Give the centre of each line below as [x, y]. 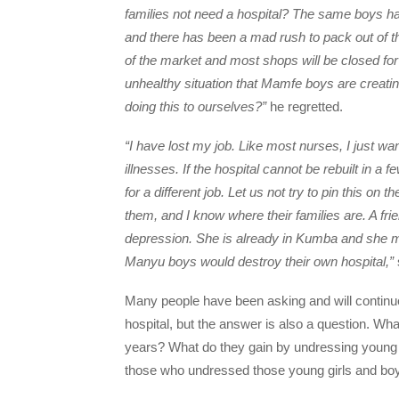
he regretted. [305, 106]
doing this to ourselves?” [195, 106]
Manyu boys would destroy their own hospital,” [259, 262]
